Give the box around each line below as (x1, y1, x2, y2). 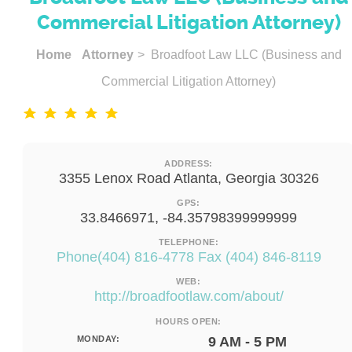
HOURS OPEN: (155, 317, 222, 326)
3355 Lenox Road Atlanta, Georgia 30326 (58, 170, 319, 186)
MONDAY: (76, 334, 120, 343)
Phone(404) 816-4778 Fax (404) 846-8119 (56, 249, 321, 265)
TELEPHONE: (158, 237, 219, 247)
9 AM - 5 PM (208, 334, 287, 350)
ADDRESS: (164, 159, 213, 168)
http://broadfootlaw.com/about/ (93, 288, 284, 304)
